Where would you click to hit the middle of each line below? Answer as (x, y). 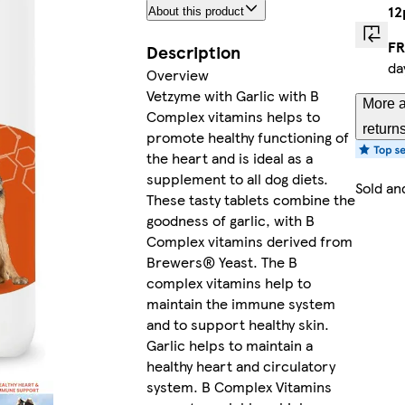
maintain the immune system (240, 304)
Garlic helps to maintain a (229, 345)
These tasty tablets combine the (250, 200)
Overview (177, 75)
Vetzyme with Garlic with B (232, 96)
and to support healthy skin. (237, 325)
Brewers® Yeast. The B (221, 262)
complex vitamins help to (228, 283)
